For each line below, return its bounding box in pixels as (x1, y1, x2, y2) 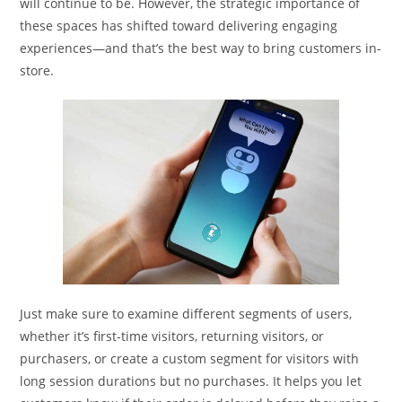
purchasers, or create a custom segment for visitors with (20, 349, 360, 367)
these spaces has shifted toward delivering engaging (20, 17, 338, 35)
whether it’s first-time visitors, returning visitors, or (20, 327, 325, 345)
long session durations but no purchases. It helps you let (20, 371, 363, 389)
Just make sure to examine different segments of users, (20, 304, 353, 322)
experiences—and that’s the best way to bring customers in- (20, 39, 382, 57)
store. (20, 62, 55, 80)
